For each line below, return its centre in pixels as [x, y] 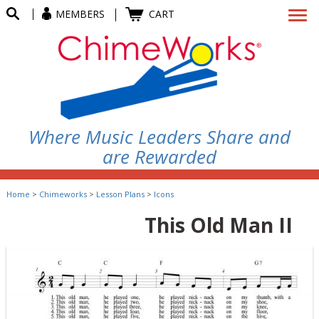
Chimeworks [63, 194]
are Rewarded [159, 157]
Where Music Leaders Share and [159, 137]
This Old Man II [218, 225]
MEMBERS [80, 14]
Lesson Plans [120, 194]
